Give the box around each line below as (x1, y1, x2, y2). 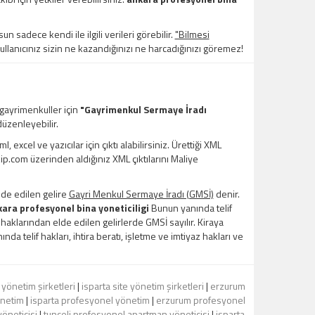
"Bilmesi (174, 27, 210, 42)
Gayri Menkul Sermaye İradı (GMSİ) (68, 186, 214, 202)
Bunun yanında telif (148, 200, 232, 216)
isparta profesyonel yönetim (30, 292, 150, 308)
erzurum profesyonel (155, 292, 245, 308)
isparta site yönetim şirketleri (81, 278, 204, 294)
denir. (213, 186, 240, 202)
